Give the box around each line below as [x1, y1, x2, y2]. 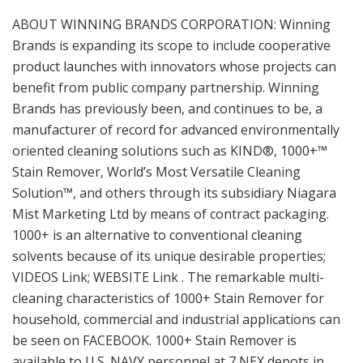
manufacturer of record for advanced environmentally [12, 121, 340, 139]
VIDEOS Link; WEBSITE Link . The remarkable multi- [12, 268, 324, 287]
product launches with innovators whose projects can [12, 58, 336, 76]
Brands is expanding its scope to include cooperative [12, 36, 331, 55]
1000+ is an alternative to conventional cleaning [12, 226, 302, 245]
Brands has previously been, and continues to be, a [12, 100, 322, 118]
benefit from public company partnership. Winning [12, 79, 319, 97]
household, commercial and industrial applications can [12, 310, 340, 329]
